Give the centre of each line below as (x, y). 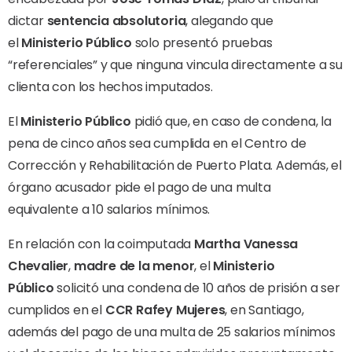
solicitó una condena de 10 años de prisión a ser (197, 288)
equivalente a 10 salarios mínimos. (109, 209)
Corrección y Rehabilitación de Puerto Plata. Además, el (175, 165)
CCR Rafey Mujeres (165, 310)
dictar (27, 20)
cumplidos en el (57, 310)
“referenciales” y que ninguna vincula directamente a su (175, 64)
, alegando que (229, 20)
